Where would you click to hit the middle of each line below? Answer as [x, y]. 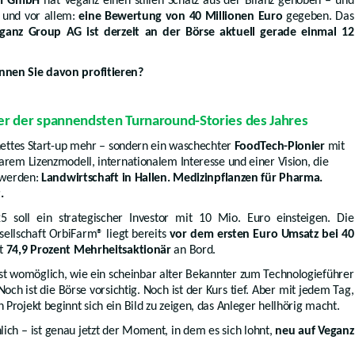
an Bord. [193, 250]
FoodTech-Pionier [279, 146]
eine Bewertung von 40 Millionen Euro [181, 16]
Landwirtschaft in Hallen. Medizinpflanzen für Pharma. [182, 178]
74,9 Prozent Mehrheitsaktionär [88, 250]
